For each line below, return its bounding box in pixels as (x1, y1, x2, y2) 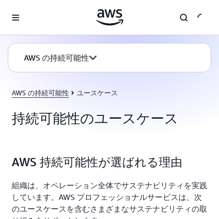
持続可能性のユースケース (12, 110, 178, 126)
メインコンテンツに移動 (4, 6, 80, 14)
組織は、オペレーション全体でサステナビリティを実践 (12, 180, 207, 190)
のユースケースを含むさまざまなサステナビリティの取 (12, 204, 207, 214)
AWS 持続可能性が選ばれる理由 (12, 155, 182, 169)
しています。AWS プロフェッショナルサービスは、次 (12, 192, 202, 202)
